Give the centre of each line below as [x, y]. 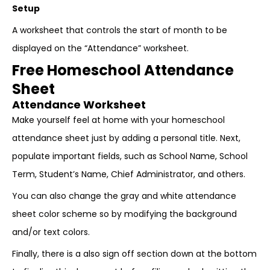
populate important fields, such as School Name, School [130, 156]
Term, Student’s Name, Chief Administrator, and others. [129, 174]
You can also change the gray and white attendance [124, 196]
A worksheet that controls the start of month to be [120, 30]
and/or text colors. [51, 232]
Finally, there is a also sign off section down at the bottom [134, 254]
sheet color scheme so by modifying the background [124, 214]
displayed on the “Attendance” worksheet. [100, 48]
